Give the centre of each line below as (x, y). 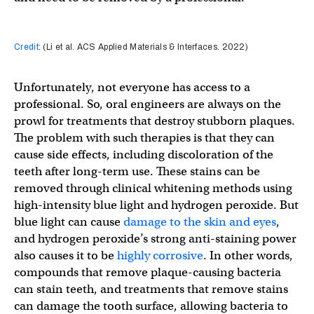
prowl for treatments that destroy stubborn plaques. (155, 121)
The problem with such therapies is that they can (144, 137)
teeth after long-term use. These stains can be (137, 171)
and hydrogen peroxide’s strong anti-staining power (155, 238)
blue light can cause (69, 221)
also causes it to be (66, 255)
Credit (26, 47)
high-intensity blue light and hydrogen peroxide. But (156, 205)
